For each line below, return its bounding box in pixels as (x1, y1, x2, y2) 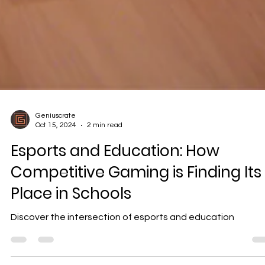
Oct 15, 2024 (35, 150, 76, 157)
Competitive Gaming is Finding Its (11, 190, 261, 211)
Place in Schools (11, 211, 131, 232)
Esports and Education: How (11, 169, 219, 190)
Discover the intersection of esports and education (11, 241, 234, 250)
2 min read (87, 150, 122, 157)
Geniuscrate (35, 140, 76, 148)
